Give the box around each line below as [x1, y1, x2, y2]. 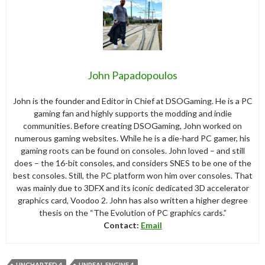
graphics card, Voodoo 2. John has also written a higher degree [17, 195, 248, 205]
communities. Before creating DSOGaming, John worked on [23, 120, 242, 131]
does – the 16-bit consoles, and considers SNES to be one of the [14, 157, 251, 168]
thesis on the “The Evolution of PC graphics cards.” [38, 207, 227, 218]
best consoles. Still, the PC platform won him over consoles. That [12, 170, 253, 180]
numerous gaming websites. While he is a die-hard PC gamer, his [15, 132, 250, 143]
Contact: [103, 219, 141, 230]
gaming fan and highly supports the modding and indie [33, 108, 232, 118]
